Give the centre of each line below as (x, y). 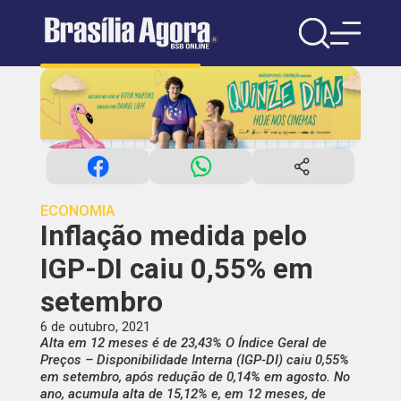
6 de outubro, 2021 (95, 327)
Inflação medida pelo (173, 236)
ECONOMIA (77, 211)
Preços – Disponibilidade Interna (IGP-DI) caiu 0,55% (194, 360)
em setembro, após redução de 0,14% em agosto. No (195, 377)
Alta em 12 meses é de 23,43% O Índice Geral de (183, 343)
